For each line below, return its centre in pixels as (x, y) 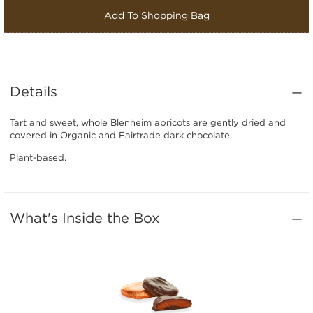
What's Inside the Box (85, 218)
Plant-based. (38, 158)
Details (34, 91)
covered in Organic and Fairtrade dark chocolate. (121, 135)
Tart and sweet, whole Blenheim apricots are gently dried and (148, 123)
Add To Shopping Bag (156, 15)
